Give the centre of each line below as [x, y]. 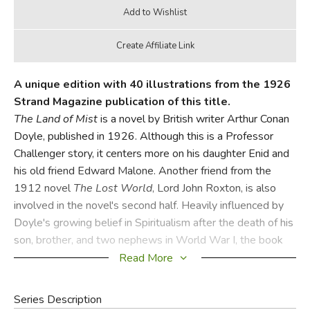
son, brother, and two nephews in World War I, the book [148, 240]
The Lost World [112, 188]
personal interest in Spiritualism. [90, 274]
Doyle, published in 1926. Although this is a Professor [143, 136]
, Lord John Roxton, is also [214, 188]
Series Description [57, 299]
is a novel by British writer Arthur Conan [193, 119]
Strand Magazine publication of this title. [122, 101]
